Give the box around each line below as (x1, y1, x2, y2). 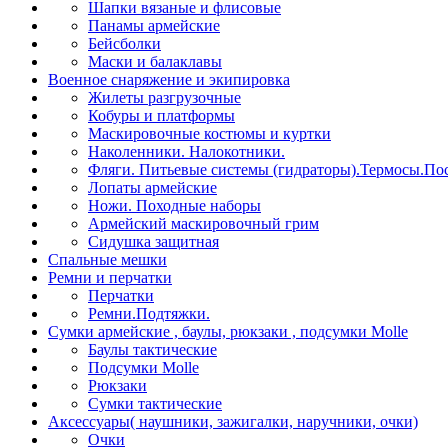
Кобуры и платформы (88, 107, 235, 124)
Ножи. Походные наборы (88, 197, 261, 214)
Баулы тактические (88, 341, 217, 358)
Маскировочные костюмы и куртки (88, 125, 331, 142)
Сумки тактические (88, 395, 222, 412)
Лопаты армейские (88, 179, 217, 196)
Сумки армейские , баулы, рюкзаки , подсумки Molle (48, 323, 408, 340)
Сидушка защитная (88, 233, 219, 250)
